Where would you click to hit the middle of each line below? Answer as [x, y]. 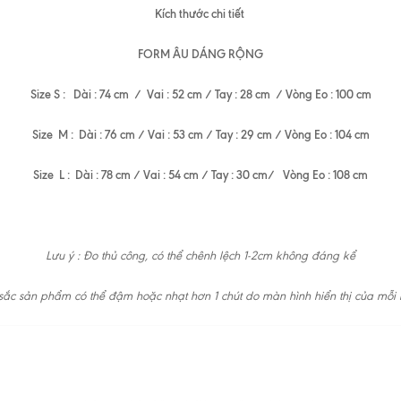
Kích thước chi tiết [200, 13]
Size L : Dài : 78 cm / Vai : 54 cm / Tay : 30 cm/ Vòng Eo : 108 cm [200, 175]
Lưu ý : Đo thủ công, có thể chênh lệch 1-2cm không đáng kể [200, 256]
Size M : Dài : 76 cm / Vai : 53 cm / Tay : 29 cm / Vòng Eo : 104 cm [200, 134]
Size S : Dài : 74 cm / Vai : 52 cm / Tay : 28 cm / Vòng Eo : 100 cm [200, 94]
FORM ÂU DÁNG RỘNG [200, 54]
